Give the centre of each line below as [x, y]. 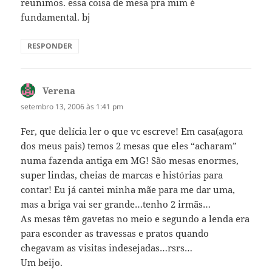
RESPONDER [50, 46]
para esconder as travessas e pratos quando [115, 233]
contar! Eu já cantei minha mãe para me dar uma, [128, 190]
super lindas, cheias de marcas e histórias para [122, 175]
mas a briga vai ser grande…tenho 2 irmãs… [116, 204]
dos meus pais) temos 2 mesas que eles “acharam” [129, 146]
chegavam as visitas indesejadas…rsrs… [107, 248]
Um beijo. [42, 263]
